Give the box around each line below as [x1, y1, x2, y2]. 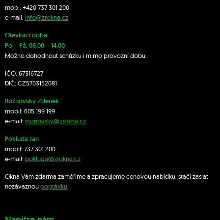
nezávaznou [5, 182, 40, 191]
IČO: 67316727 [5, 69, 43, 78]
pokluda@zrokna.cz [25, 155, 81, 163]
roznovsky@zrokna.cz [25, 117, 86, 125]
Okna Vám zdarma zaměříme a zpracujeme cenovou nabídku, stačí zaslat [5, 172, 208, 181]
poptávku [40, 182, 67, 191]
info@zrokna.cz [25, 13, 68, 22]
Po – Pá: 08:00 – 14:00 [5, 41, 65, 50]
